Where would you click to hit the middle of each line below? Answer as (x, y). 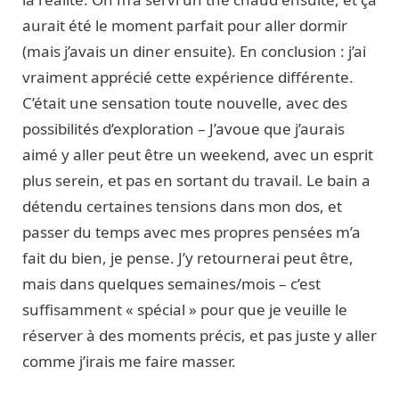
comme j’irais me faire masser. (134, 361)
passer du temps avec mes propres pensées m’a (191, 232)
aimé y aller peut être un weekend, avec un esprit (198, 154)
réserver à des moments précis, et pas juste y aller (199, 335)
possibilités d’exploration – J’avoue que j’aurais (183, 128)
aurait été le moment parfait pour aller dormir (185, 25)
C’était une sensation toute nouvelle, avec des (185, 102)
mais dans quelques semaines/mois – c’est (171, 283)
